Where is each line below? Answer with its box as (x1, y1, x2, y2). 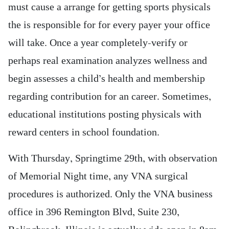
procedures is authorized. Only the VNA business (8, 188, 213, 200)
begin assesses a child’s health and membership (8, 73, 205, 85)
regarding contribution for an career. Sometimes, (8, 90, 211, 103)
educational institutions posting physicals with (8, 108, 201, 121)
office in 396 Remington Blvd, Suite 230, (8, 206, 179, 218)
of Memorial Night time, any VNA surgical (8, 170, 188, 182)
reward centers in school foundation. (8, 126, 159, 139)
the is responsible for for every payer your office (8, 19, 210, 31)
